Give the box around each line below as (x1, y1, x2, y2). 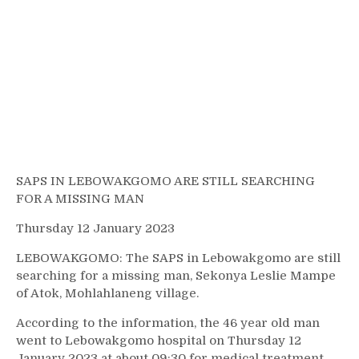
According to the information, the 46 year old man (16, 316, 320, 330)
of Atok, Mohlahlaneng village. (16, 286, 199, 301)
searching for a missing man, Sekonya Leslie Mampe (16, 268, 336, 283)
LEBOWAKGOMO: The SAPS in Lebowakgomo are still (16, 251, 341, 265)
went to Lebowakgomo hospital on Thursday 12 (16, 333, 301, 348)
